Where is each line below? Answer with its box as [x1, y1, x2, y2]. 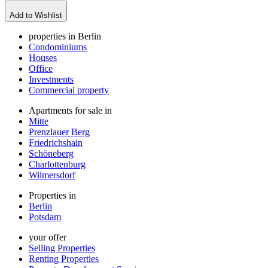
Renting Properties [29, 253, 99, 264]
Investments [29, 74, 74, 84]
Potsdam [29, 211, 61, 222]
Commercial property [29, 84, 109, 95]
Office [29, 63, 53, 74]
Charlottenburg [29, 159, 86, 169]
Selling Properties [29, 242, 95, 253]
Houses [29, 52, 57, 63]
